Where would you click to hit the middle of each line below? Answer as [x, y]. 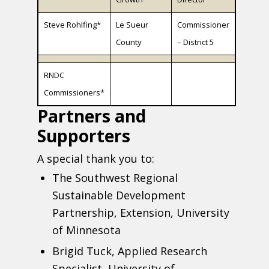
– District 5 [196, 42]
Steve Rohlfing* [73, 25]
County [129, 42]
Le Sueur [132, 25]
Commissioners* [74, 93]
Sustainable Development [119, 195]
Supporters [84, 136]
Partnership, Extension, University [141, 213]
